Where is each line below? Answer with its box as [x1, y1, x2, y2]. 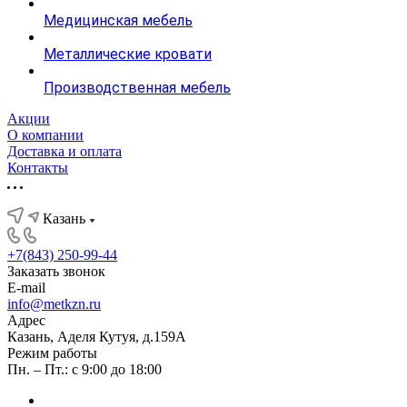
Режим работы [7, 345, 97, 361]
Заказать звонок [7, 263, 105, 279]
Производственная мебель [44, 79, 231, 96]
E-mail [7, 280, 45, 295]
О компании [7, 127, 84, 143]
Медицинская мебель [44, 12, 193, 29]
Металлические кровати [44, 45, 212, 63]
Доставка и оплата [7, 144, 122, 159]
